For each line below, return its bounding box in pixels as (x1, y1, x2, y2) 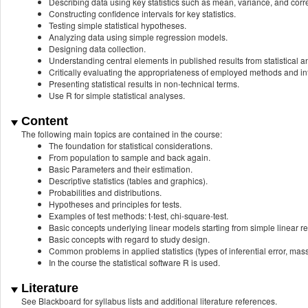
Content (18, 114, 68, 129)
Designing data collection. (49, 43, 146, 55)
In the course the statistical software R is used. (49, 256, 220, 269)
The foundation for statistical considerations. (49, 140, 214, 152)
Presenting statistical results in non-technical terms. (49, 78, 239, 90)
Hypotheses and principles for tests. (49, 198, 184, 210)
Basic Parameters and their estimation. (49, 163, 195, 175)
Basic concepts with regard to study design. (49, 233, 212, 245)
